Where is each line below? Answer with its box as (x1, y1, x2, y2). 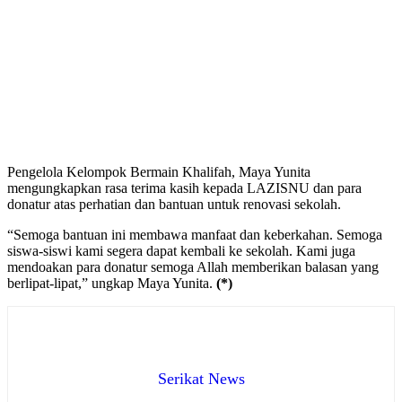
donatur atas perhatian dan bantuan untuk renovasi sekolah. (7, 197, 341, 213)
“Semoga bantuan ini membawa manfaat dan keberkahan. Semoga (7, 227, 382, 243)
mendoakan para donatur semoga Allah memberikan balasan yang (7, 259, 379, 275)
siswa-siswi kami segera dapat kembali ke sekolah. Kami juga (7, 243, 355, 259)
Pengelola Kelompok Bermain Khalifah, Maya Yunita (7, 164, 310, 180)
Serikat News (157, 370, 245, 389)
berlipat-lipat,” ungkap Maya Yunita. (7, 275, 216, 292)
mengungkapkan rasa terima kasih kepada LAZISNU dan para (7, 180, 362, 197)
